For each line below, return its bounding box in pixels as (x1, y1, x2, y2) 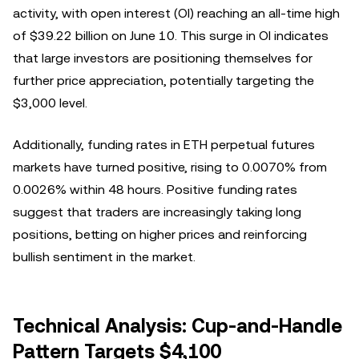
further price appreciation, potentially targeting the (13, 72, 314, 88)
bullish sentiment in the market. (13, 248, 196, 264)
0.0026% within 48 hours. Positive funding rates (13, 181, 297, 197)
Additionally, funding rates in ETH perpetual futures (13, 136, 315, 152)
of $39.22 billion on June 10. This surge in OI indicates (13, 27, 329, 43)
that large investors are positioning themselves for (13, 50, 313, 66)
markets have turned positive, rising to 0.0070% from (13, 159, 327, 175)
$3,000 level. (13, 95, 87, 111)
